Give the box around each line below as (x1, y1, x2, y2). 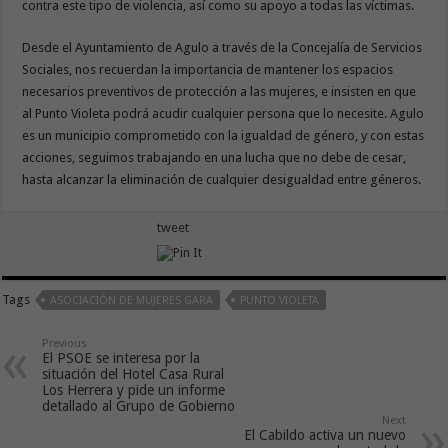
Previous (42, 336, 88, 350)
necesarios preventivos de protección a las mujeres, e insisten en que (22, 83, 417, 99)
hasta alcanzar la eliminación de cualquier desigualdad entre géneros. (22, 171, 422, 187)
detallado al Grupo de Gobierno (42, 397, 240, 414)
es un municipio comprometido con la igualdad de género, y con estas (22, 127, 425, 143)
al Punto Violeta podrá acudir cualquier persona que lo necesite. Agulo (22, 105, 425, 121)
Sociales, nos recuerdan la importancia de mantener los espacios (22, 61, 394, 77)
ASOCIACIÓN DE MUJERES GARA (50, 293, 214, 307)
